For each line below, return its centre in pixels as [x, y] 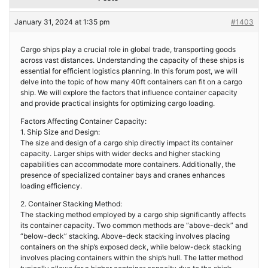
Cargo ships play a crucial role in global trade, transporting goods [128, 49]
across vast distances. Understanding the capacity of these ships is [132, 60]
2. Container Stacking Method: [71, 204]
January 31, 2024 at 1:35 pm [62, 22]
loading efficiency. [51, 186]
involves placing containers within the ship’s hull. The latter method [132, 258]
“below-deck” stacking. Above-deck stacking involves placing [125, 236]
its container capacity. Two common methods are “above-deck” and [134, 225]
